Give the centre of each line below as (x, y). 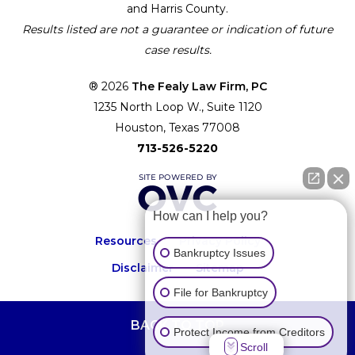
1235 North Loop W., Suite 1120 (177, 107)
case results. (177, 50)
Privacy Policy (219, 240)
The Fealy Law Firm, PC (199, 86)
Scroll (254, 347)
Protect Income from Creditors (249, 332)
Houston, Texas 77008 (177, 127)
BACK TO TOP (177, 325)
